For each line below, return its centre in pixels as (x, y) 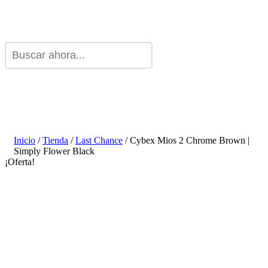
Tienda (55, 140)
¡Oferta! (20, 162)
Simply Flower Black (54, 151)
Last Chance (99, 140)
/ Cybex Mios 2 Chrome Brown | (186, 140)
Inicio (25, 140)
